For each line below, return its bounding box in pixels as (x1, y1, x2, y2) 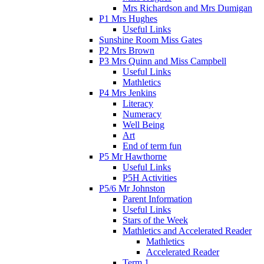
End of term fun (123, 140, 181, 151)
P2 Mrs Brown (99, 45, 154, 55)
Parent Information (123, 193, 192, 204)
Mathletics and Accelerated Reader (123, 225, 252, 236)
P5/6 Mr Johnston (99, 183, 165, 193)
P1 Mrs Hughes (99, 13, 157, 24)
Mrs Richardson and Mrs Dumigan (123, 2, 252, 13)
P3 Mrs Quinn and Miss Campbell (99, 55, 226, 66)
